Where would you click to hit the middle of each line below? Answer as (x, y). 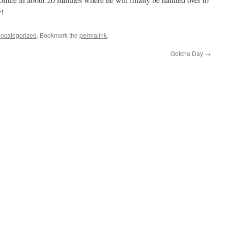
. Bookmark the (58, 35)
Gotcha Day (188, 53)
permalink (93, 35)
